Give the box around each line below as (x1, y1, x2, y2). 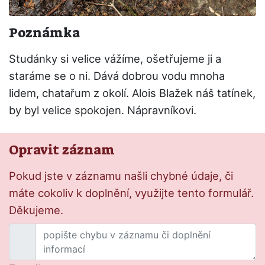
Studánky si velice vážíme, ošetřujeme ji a (9, 52, 221, 65)
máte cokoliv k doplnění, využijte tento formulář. (9, 186, 254, 199)
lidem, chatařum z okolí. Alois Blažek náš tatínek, (9, 86, 256, 99)
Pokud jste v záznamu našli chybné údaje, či (9, 169, 233, 182)
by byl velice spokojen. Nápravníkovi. (9, 104, 196, 117)
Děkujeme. (9, 203, 63, 216)
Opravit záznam (9, 141, 115, 159)
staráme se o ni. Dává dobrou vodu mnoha (9, 69, 225, 82)
